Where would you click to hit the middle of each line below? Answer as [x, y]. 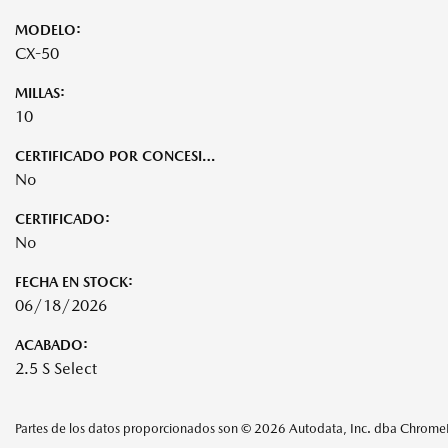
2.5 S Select [56, 368]
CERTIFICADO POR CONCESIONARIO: [208, 155]
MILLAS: [40, 92]
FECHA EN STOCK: [74, 281]
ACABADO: [51, 344]
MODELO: [48, 29]
